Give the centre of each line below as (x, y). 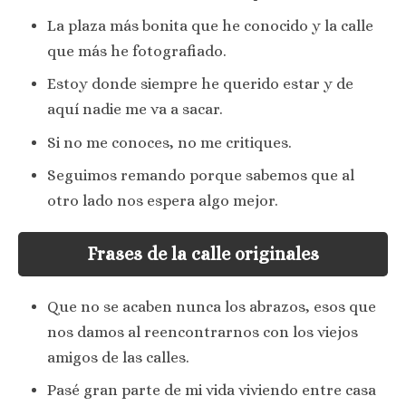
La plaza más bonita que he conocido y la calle (210, 25)
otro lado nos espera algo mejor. (163, 201)
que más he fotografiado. (137, 51)
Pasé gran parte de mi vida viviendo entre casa (212, 390)
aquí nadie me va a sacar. (135, 110)
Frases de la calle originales (203, 254)
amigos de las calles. (118, 357)
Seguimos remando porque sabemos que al (201, 176)
